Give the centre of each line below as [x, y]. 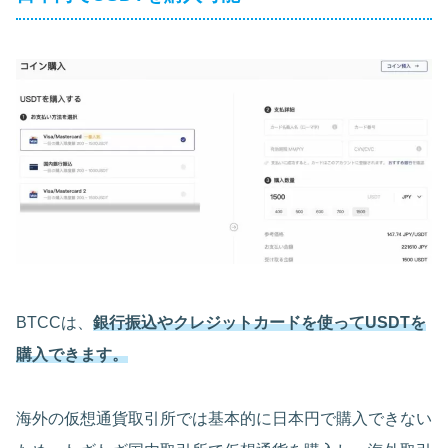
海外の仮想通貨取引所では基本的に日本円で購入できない [224, 418]
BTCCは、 [54, 322]
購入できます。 [72, 354]
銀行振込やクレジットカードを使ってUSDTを [259, 322]
